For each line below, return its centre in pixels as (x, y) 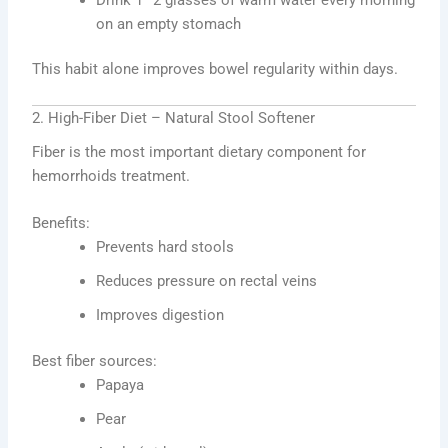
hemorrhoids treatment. (111, 175)
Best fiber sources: (95, 361)
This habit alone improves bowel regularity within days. (215, 69)
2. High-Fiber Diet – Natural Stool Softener (174, 117)
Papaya (120, 385)
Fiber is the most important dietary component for (199, 151)
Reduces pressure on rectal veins (207, 281)
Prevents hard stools (165, 247)
